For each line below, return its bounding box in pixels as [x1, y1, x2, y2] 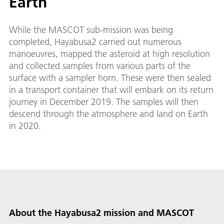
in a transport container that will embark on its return [9, 84, 213, 96]
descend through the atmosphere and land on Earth [9, 108, 208, 120]
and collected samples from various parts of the [9, 60, 190, 72]
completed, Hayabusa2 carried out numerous [9, 36, 181, 48]
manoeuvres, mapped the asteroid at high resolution [9, 48, 210, 60]
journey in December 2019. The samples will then [9, 96, 198, 108]
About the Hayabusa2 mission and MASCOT [9, 207, 194, 219]
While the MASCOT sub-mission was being [9, 24, 173, 36]
